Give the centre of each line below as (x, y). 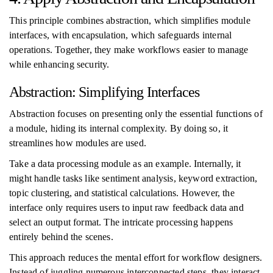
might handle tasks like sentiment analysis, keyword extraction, (133, 178)
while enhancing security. (59, 64)
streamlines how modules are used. (78, 143)
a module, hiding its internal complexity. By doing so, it (119, 128)
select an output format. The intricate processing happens (121, 222)
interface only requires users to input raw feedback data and (126, 207)
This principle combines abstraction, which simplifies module (130, 20)
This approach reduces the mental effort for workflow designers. (136, 257)
